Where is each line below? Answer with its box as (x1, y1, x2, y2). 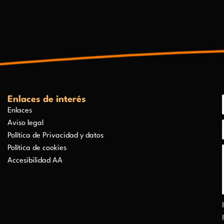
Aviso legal (7, 119, 44, 127)
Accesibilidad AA (7, 157, 63, 164)
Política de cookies (7, 144, 67, 152)
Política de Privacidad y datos (7, 132, 104, 139)
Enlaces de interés (7, 95, 86, 104)
